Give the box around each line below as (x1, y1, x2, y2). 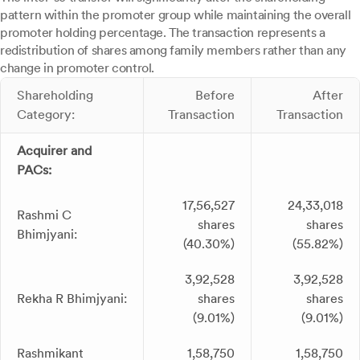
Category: (17, 107, 75, 123)
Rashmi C (17, 207, 72, 223)
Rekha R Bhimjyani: (17, 291, 127, 307)
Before (195, 88, 235, 104)
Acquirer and (17, 143, 92, 159)
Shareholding (17, 88, 93, 104)
